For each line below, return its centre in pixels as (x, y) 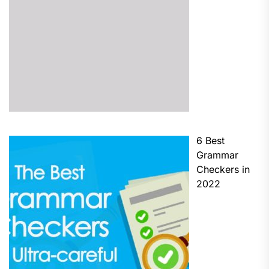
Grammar (217, 155)
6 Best (210, 140)
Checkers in (223, 169)
